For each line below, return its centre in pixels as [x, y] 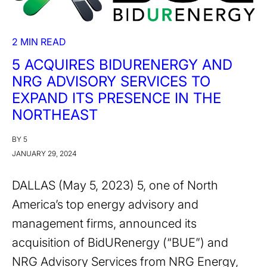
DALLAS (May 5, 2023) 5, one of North [115, 186]
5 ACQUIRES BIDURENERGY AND [122, 65]
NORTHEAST [55, 115]
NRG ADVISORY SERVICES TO [111, 82]
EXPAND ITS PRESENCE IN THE [117, 98]
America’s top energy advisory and [105, 205]
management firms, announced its [104, 224]
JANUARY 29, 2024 [44, 154]
